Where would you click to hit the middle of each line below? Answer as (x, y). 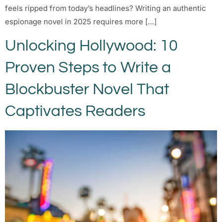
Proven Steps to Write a (88, 68)
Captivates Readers (75, 111)
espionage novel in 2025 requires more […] (81, 21)
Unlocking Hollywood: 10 (91, 46)
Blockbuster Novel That (87, 90)
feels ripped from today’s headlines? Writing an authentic (106, 8)
